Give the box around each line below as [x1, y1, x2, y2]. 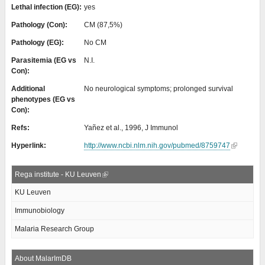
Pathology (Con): [11, 21, 69, 29]
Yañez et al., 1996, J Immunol [83, 124, 178, 132]
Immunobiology [14, 206, 64, 215]
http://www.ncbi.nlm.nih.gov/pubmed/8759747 [83, 141, 230, 150]
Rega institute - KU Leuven [14, 170, 101, 179]
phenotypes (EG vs [11, 95, 75, 104]
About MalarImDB [14, 254, 72, 263]
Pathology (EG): [11, 38, 66, 47]
